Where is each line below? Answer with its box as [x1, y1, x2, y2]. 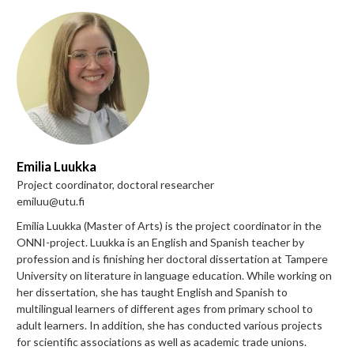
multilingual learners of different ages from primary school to [17, 301, 313, 315]
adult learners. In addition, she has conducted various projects [17, 318, 322, 332]
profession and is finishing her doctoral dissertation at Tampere [17, 251, 328, 265]
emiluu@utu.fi [17, 194, 85, 208]
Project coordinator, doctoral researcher [17, 177, 214, 191]
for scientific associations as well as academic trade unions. [17, 334, 307, 348]
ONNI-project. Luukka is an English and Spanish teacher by [17, 235, 304, 249]
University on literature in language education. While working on [17, 268, 332, 282]
